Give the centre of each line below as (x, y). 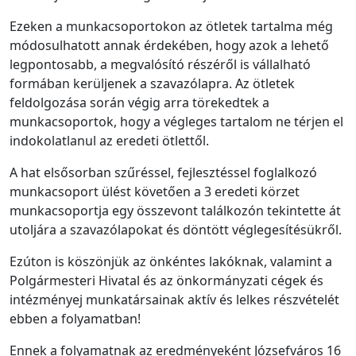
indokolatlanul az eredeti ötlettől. (109, 140)
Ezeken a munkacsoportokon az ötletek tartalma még (171, 26)
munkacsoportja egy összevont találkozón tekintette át (175, 210)
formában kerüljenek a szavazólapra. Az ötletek (152, 83)
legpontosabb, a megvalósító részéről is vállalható (160, 64)
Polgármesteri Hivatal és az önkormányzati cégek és (166, 280)
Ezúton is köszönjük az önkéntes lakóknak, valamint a (171, 261)
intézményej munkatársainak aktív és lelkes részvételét (174, 299)
